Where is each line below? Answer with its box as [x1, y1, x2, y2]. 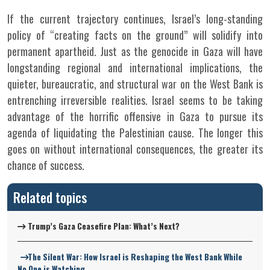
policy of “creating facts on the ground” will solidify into [7, 27, 263, 43]
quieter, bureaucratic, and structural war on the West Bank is [7, 76, 263, 92]
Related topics [13, 187, 87, 207]
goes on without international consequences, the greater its [7, 141, 263, 157]
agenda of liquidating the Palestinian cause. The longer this [7, 125, 263, 140]
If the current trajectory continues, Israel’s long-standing [7, 11, 263, 27]
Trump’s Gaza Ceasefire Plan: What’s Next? [26, 220, 180, 232]
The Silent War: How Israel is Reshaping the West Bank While [26, 251, 242, 263]
